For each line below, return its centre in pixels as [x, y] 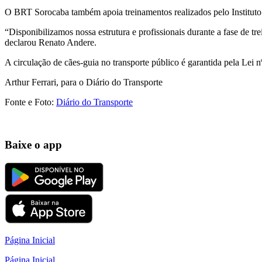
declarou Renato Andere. [51, 43]
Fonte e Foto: [30, 102]
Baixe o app [33, 145]
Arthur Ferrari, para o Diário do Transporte [84, 82]
